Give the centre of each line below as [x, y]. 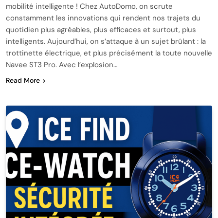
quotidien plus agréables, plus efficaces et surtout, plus [101, 29]
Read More [23, 80]
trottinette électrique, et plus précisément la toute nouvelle [109, 53]
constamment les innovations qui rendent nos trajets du [103, 18]
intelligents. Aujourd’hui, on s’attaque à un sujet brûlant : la [106, 41]
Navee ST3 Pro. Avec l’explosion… [62, 64]
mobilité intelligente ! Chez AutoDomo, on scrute [89, 6]
